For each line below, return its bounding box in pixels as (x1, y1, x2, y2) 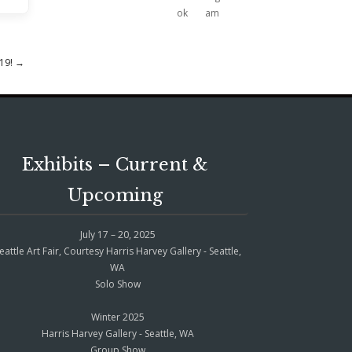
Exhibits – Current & (22, 154, 209, 176)
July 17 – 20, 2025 (79, 227, 156, 241)
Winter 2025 (90, 310, 145, 324)
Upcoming (68, 185, 163, 207)
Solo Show (94, 277, 141, 291)
